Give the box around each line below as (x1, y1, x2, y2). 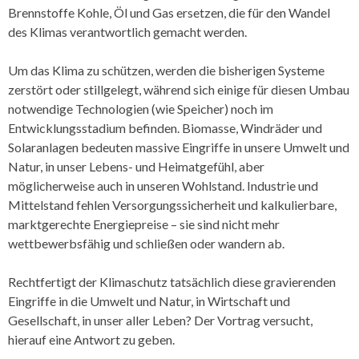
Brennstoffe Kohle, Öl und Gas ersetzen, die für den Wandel (8, 4, 330, 20)
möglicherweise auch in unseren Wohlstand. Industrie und (8, 177, 318, 193)
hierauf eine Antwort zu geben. (8, 331, 175, 347)
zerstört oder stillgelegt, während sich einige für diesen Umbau (8, 81, 349, 97)
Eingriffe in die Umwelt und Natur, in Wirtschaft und (8, 292, 290, 309)
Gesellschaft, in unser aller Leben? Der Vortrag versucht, (8, 312, 313, 328)
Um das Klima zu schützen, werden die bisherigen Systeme (8, 62, 325, 78)
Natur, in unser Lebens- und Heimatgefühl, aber (8, 158, 264, 174)
